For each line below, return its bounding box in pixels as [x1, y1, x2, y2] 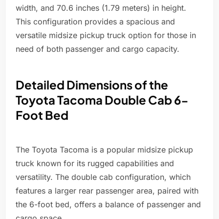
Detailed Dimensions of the [16, 77, 168, 92]
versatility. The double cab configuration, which [16, 172, 191, 182]
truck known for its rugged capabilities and [16, 158, 174, 169]
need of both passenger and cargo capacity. [16, 44, 179, 54]
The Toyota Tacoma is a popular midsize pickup [16, 145, 193, 155]
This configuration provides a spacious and [16, 17, 175, 27]
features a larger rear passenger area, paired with [16, 186, 198, 196]
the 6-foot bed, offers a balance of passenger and [16, 199, 201, 210]
